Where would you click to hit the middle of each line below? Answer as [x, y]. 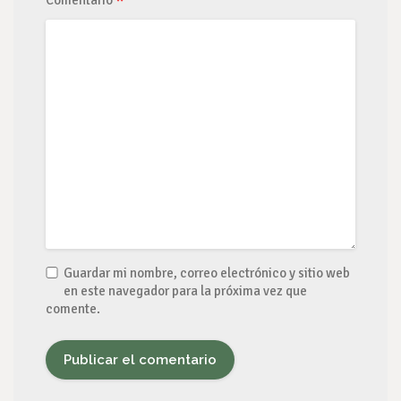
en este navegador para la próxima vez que [185, 291]
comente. [73, 309]
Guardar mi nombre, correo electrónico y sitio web [207, 273]
